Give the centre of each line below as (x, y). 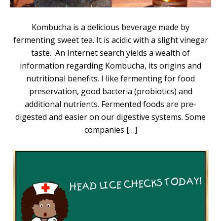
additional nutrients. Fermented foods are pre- (110, 104)
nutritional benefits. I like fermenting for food (110, 78)
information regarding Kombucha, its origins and (110, 65)
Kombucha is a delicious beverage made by (110, 27)
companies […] (110, 129)
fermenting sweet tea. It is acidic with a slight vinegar (110, 40)
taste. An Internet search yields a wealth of (110, 53)
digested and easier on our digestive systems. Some (110, 117)
